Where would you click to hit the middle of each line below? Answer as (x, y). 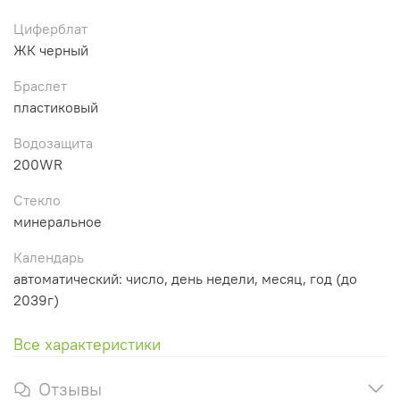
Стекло (37, 200)
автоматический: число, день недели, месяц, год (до (185, 278)
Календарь (49, 257)
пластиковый (56, 107)
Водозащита (53, 142)
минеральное (58, 221)
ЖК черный (51, 50)
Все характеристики (87, 344)
